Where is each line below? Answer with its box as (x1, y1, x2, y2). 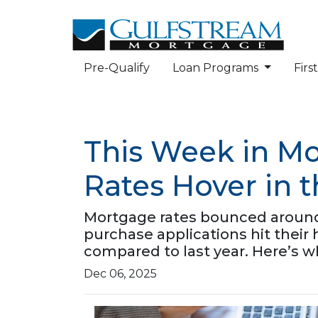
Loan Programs (172, 61, 261, 75)
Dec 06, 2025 (84, 267, 157, 280)
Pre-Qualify (84, 61, 150, 75)
